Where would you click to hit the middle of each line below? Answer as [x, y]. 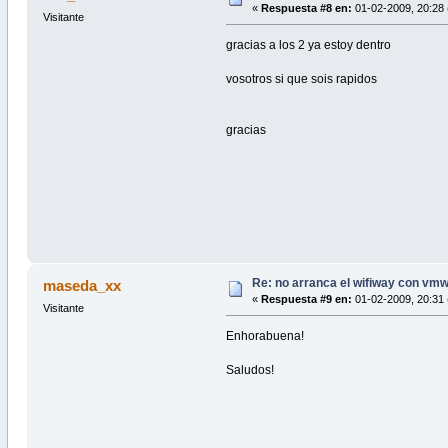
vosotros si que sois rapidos [302, 79]
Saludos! [250, 370]
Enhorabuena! [265, 336]
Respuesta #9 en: [306, 299]
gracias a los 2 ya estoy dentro [309, 45]
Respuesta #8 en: [306, 8]
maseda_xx [82, 286]
